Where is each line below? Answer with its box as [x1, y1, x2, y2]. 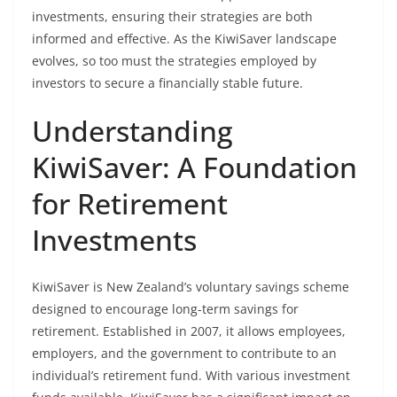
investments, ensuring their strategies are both [32, 8, 313, 25]
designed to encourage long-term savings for [32, 300, 299, 317]
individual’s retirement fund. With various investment [32, 367, 350, 384]
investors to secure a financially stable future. [32, 74, 303, 91]
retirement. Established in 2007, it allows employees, [32, 323, 346, 339]
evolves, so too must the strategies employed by [32, 52, 316, 69]
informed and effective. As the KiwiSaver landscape [32, 30, 337, 47]
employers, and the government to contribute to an [32, 345, 337, 362]
